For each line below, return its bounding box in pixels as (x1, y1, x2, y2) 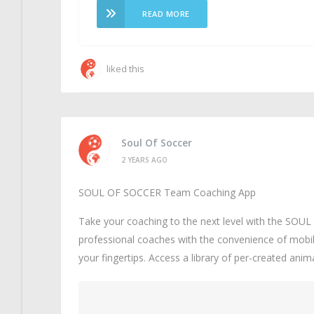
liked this (107, 62, 144, 75)
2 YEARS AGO (121, 154, 168, 165)
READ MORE (142, 8, 190, 19)
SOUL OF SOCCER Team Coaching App (78, 186, 256, 199)
